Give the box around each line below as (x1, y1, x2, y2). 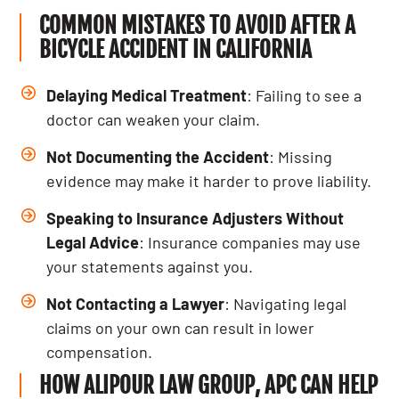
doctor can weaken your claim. (46, 110, 261, 129)
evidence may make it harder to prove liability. (46, 171, 372, 191)
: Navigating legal (224, 294, 347, 313)
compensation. (46, 342, 153, 362)
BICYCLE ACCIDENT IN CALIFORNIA (39, 36, 313, 63)
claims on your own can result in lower (46, 318, 315, 338)
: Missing (269, 147, 333, 167)
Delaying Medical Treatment (46, 85, 248, 105)
